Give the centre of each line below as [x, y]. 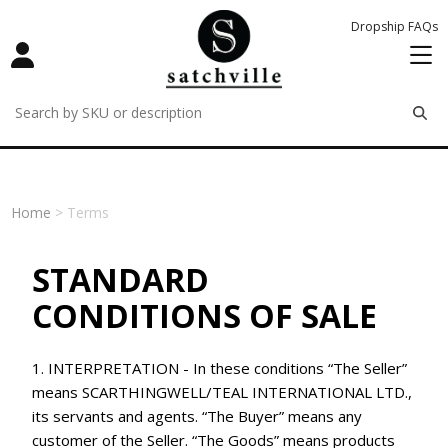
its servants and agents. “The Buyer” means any [197, 415]
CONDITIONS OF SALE [205, 316]
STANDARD [121, 280]
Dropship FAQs [394, 26]
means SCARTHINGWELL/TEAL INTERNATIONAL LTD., [222, 391]
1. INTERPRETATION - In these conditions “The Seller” [220, 367]
